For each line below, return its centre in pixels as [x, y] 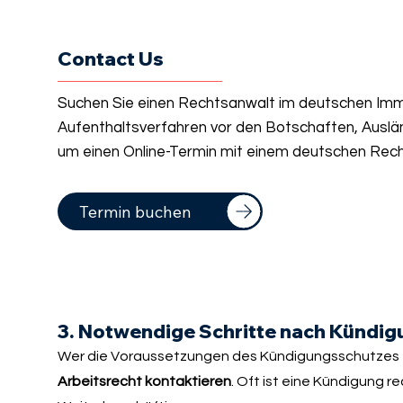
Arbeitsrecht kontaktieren [144, 381]
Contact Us [111, 58]
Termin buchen [135, 211]
